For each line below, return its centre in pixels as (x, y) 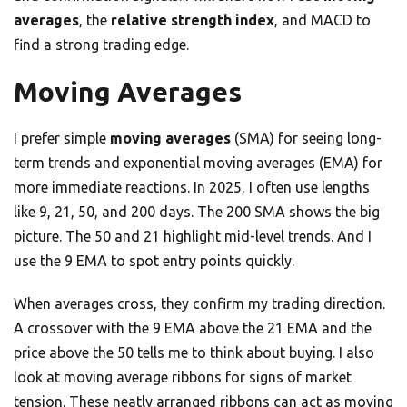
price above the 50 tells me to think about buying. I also (194, 353)
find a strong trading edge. (101, 45)
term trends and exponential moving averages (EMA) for (198, 163)
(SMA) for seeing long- (306, 139)
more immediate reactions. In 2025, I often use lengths (192, 188)
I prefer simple (62, 139)
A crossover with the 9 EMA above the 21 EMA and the (193, 328)
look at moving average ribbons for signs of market (183, 377)
